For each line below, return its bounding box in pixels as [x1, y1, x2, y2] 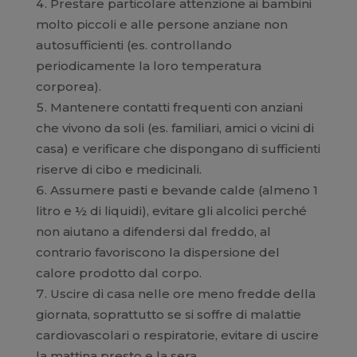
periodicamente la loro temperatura [35, 58, 261, 74]
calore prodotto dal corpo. [35, 265, 202, 281]
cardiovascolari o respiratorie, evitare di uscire [35, 328, 319, 343]
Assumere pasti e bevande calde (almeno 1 [49, 182, 318, 198]
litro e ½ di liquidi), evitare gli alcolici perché [35, 203, 307, 219]
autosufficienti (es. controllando [35, 37, 232, 53]
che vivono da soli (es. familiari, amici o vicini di [35, 120, 314, 136]
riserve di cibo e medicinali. [35, 162, 202, 178]
